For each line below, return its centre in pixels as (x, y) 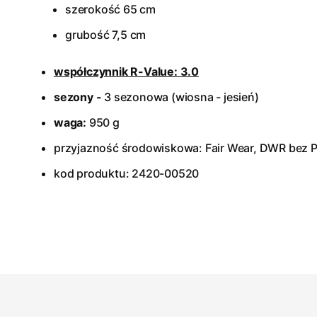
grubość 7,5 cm (106, 35)
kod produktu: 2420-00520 (127, 173)
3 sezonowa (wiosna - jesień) (181, 97)
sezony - (79, 97)
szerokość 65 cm (110, 9)
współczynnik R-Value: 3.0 (126, 71)
